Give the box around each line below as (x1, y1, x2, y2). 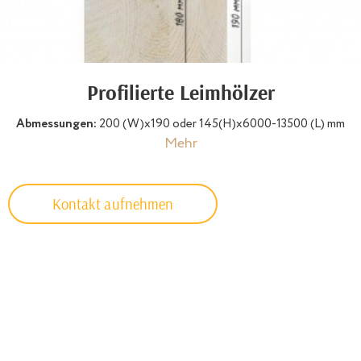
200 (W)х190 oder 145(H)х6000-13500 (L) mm (99, 115, 345, 134)
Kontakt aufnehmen (52, 194, 174, 214)
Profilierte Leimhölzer (86, 79, 275, 106)
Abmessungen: (16, 115, 99, 134)
